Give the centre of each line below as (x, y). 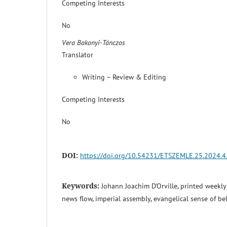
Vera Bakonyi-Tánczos (93, 42)
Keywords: (82, 185)
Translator (78, 54)
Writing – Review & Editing (124, 77)
